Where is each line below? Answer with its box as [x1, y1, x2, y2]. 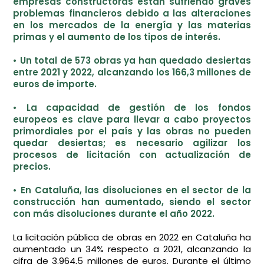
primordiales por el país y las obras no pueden [13, 125, 251, 137]
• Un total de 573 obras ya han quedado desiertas [13, 54, 251, 67]
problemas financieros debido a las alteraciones [13, 7, 251, 19]
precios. [13, 160, 51, 173]
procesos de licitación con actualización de [13, 148, 251, 161]
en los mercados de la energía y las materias [13, 19, 251, 31]
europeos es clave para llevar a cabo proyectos [13, 113, 251, 126]
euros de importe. [13, 78, 97, 90]
